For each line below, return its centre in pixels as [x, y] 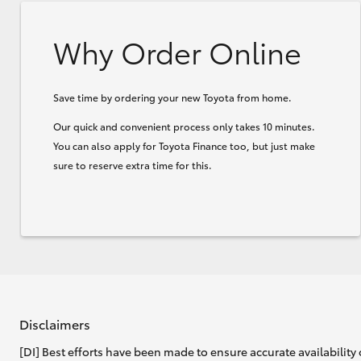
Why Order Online [177, 51]
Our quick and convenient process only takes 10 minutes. [184, 126]
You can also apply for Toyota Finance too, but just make [184, 145]
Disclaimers [55, 323]
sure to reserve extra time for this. [133, 164]
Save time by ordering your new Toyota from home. [172, 97]
